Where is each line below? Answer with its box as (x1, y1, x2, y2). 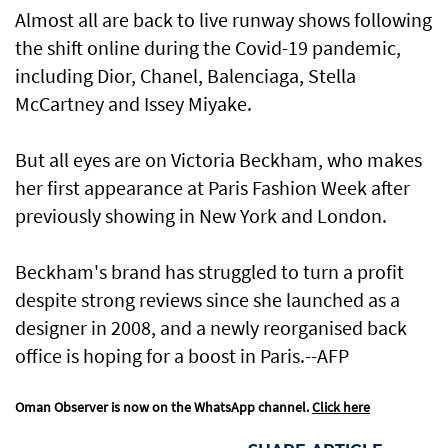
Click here (312, 398, 370, 417)
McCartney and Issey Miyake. (15, 91, 252, 117)
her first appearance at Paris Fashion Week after (15, 175, 410, 201)
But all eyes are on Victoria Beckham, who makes (15, 147, 422, 173)
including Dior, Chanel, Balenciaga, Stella (15, 63, 356, 89)
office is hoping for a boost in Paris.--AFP (15, 343, 349, 369)
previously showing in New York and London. (15, 203, 387, 229)
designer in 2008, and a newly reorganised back (15, 315, 407, 341)
